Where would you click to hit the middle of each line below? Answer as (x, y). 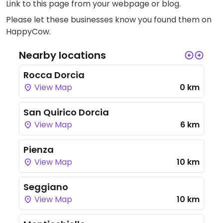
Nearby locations (62, 55)
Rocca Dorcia (54, 75)
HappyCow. (28, 32)
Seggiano (46, 187)
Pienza (39, 150)
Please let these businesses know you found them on (109, 20)
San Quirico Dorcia (66, 112)
